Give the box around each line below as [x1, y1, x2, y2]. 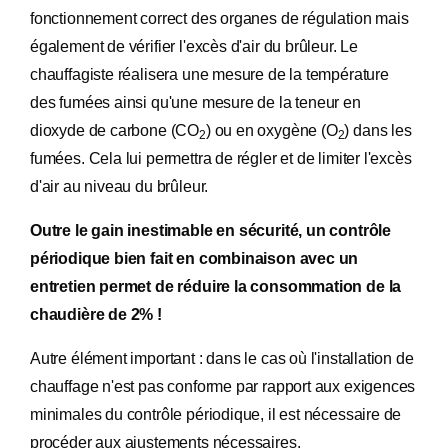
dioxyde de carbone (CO [30, 122, 200, 139]
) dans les [344, 122, 412, 139]
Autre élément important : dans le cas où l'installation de [30, 350, 414, 367]
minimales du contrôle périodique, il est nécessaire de [30, 406, 402, 423]
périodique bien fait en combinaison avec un [30, 250, 359, 267]
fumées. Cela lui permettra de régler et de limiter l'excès [30, 150, 412, 167]
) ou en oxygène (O [205, 122, 338, 139]
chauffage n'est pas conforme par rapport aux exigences [30, 378, 416, 395]
